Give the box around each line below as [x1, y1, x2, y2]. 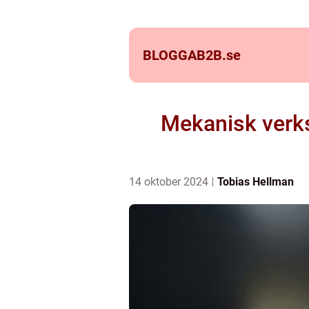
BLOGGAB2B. [143, 47, 226, 63]
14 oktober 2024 [129, 175, 211, 188]
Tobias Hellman [217, 175, 294, 188]
